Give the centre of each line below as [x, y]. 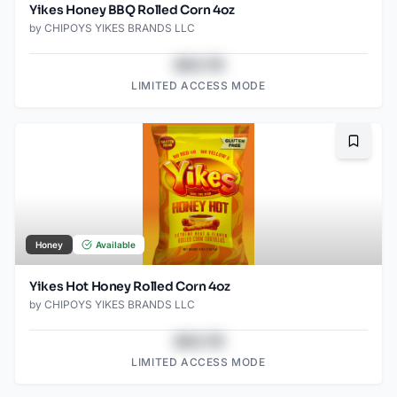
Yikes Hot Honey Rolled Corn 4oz [130, 287]
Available [116, 245]
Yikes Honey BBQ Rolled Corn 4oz [132, 10]
